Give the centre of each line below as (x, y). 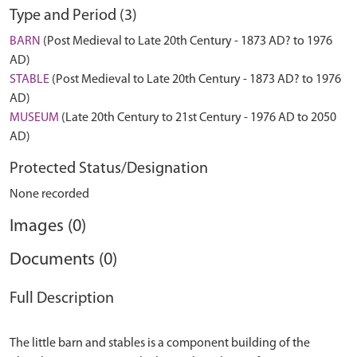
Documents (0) (63, 260)
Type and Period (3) (73, 16)
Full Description (62, 299)
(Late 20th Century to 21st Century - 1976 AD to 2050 (198, 118)
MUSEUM (34, 118)
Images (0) (48, 227)
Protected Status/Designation (109, 169)
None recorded (49, 194)
